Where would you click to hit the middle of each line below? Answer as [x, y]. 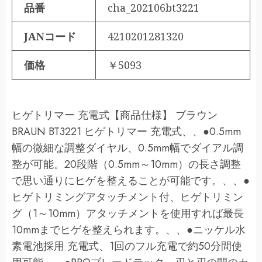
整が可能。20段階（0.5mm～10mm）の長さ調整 [126, 164]
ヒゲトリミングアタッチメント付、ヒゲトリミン [127, 197]
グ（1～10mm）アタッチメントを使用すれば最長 [128, 213]
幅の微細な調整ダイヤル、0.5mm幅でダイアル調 [127, 148]
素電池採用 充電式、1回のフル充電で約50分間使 [127, 246]
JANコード [50, 36]
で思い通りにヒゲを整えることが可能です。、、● [131, 180]
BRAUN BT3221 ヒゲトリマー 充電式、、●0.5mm [126, 131]
